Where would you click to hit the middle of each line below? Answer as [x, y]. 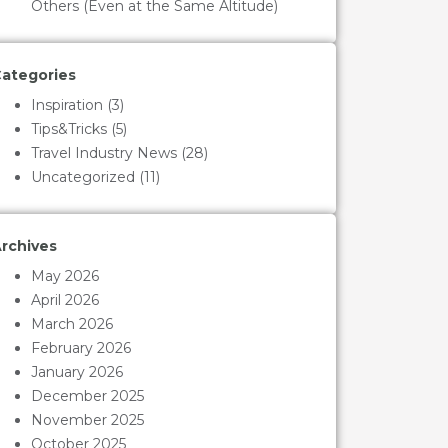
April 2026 [64, 300]
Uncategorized [82, 177]
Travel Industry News [103, 153]
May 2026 [64, 276]
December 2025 [87, 396]
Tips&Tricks [68, 129]
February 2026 [80, 348]
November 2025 [87, 420]
